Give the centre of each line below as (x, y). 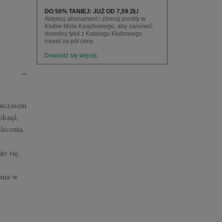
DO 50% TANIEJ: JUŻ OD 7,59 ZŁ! (91, 11)
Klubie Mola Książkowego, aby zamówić (98, 26)
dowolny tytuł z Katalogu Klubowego (93, 34)
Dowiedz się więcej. (71, 55)
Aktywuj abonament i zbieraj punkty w (95, 19)
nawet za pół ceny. (69, 41)
